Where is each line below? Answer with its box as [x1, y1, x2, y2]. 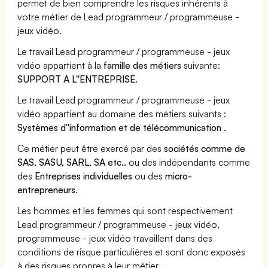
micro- [165, 169, 193, 182]
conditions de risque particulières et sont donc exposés [17, 245, 246, 258]
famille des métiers [103, 59, 182, 71]
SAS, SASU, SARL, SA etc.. [17, 156, 127, 168]
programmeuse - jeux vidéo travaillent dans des [17, 232, 213, 244]
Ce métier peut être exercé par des [17, 142, 165, 154]
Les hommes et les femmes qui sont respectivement [17, 204, 233, 217]
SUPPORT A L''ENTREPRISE [17, 72, 136, 85]
